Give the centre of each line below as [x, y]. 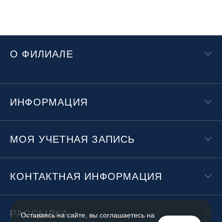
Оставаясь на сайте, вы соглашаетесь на [88, 215]
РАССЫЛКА [39, 214]
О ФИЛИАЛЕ [42, 54]
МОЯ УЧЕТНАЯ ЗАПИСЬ [73, 139]
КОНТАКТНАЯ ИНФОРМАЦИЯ [86, 177]
